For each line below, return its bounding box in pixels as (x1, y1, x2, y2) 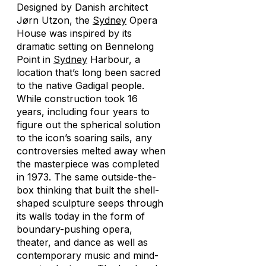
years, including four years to (17, 106, 150, 118)
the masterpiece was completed (17, 158, 159, 170)
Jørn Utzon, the (17, 14, 93, 26)
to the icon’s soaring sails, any (17, 132, 152, 144)
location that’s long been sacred (17, 66, 160, 78)
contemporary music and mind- (17, 249, 159, 261)
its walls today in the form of (17, 210, 145, 222)
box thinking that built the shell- (17, 184, 159, 196)
